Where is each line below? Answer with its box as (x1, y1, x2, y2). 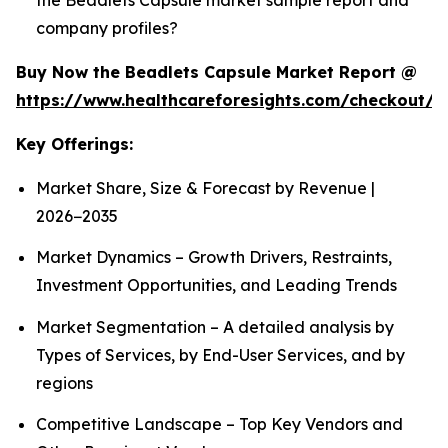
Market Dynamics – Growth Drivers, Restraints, (36, 247, 392, 268)
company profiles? (36, 17, 178, 38)
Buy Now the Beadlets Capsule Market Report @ (16, 61, 417, 82)
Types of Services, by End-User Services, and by (36, 344, 405, 365)
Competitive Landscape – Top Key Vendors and (36, 413, 403, 434)
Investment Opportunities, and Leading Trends (36, 275, 397, 296)
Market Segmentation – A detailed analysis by (36, 316, 394, 337)
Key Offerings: (16, 133, 133, 154)
